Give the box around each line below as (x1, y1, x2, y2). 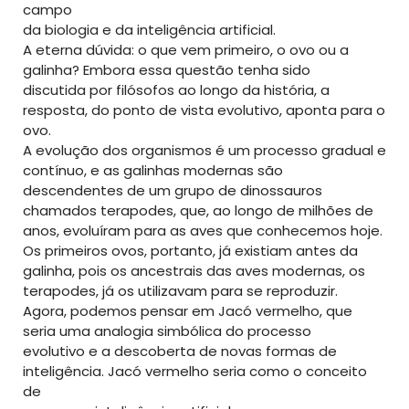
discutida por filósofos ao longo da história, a (23, 80, 330, 100)
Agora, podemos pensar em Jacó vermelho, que (23, 301, 352, 321)
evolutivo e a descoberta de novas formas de (23, 341, 337, 362)
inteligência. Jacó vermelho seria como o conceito (23, 362, 367, 382)
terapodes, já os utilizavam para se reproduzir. (23, 281, 338, 301)
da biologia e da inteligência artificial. (23, 20, 276, 40)
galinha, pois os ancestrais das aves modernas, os (23, 261, 365, 281)
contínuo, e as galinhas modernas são (23, 161, 283, 181)
